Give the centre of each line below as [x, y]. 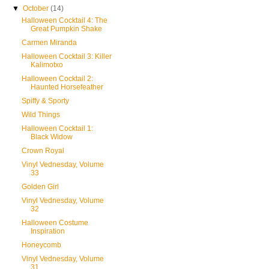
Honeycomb [41, 245]
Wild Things [41, 115]
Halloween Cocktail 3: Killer [66, 56]
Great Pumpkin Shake [66, 29]
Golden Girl [40, 187]
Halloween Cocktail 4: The [64, 20]
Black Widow [51, 137]
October [37, 8]
